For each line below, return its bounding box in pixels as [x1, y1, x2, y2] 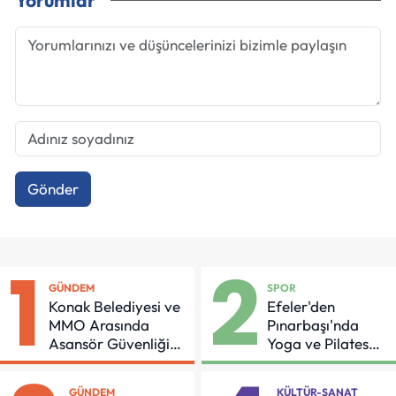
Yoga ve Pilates [267, 333, 369, 353]
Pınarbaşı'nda [267, 315, 360, 334]
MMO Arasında [49, 315, 149, 334]
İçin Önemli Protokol [49, 352, 183, 371]
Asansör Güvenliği [49, 333, 170, 353]
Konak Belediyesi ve [49, 296, 180, 316]
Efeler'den [267, 296, 336, 316]
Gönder [27, 179, 79, 199]
